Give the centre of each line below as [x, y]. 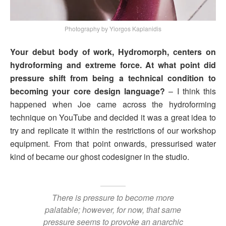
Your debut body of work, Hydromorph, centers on [113, 51]
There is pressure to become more [113, 198]
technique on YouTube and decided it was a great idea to [113, 117]
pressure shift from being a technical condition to [113, 78]
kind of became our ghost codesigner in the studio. [100, 156]
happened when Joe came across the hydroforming [113, 104]
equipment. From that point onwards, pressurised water [113, 143]
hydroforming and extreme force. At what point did [113, 65]
